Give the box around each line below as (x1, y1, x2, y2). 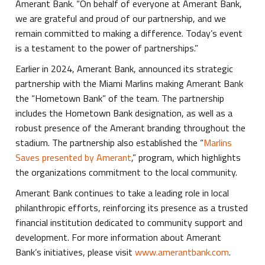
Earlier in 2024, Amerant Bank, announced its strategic (15, 62, 234, 76)
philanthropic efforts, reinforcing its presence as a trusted (15, 201, 248, 215)
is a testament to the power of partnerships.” (15, 41, 199, 56)
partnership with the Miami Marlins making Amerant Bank (15, 76, 244, 91)
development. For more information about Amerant (15, 230, 222, 245)
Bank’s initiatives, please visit (15, 245, 135, 260)
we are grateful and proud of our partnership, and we (15, 11, 227, 26)
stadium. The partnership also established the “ (15, 135, 204, 150)
